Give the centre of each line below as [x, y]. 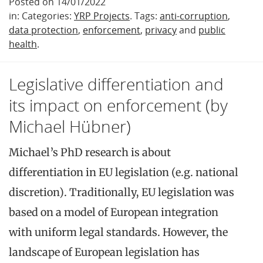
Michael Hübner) [70, 126]
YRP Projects [102, 16]
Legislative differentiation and [116, 84]
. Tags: [145, 16]
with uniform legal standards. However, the [118, 232]
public [212, 30]
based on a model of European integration [114, 212]
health [23, 44]
